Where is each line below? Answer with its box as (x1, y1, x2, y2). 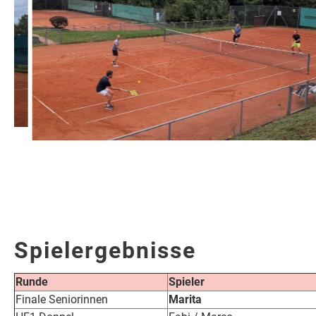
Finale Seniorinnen (16, 292, 108, 306)
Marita (169, 292, 202, 306)
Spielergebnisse (14, 236, 196, 264)
